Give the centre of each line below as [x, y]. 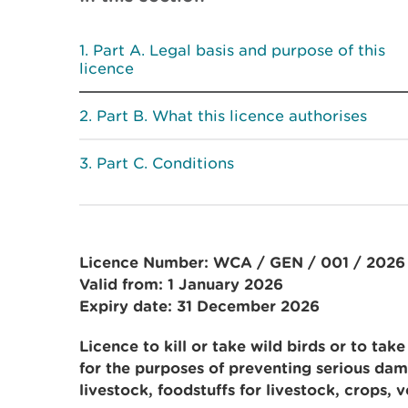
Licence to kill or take [165, 346]
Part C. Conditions [165, 163]
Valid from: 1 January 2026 [181, 284]
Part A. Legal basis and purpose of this [239, 50]
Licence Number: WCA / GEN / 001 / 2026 [242, 262]
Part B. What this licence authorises [232, 116]
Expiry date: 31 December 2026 [199, 306]
